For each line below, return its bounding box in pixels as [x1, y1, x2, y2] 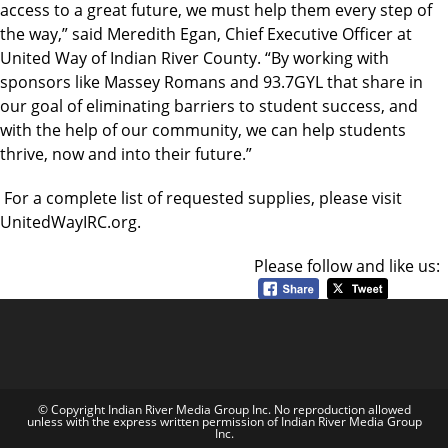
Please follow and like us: [254, 255, 440, 277]
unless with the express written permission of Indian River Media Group [26, 412, 422, 430]
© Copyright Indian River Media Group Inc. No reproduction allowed [37, 400, 411, 418]
